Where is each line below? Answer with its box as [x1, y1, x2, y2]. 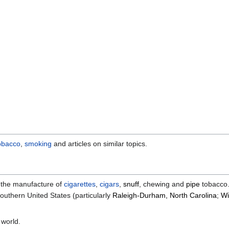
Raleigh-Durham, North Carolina [112, 191, 217, 200]
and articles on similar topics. [52, 140, 147, 148]
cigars [100, 180, 119, 189]
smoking [25, 140, 52, 148]
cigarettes [64, 180, 96, 189]
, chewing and [139, 180, 186, 189]
